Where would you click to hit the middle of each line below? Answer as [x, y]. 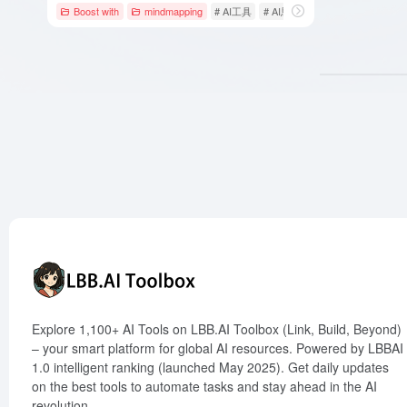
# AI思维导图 [292, 10]
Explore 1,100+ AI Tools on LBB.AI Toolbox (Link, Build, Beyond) [217, 329]
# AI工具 [233, 10]
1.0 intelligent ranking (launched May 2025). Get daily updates [210, 367]
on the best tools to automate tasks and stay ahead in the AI [204, 386]
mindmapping [174, 10]
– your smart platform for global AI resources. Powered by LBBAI [218, 348]
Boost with [97, 10]
